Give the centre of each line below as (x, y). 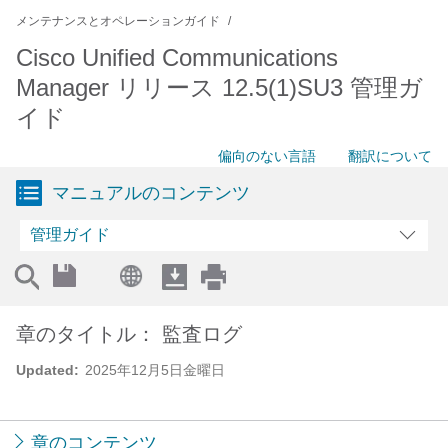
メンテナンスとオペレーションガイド (118, 21)
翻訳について (390, 156)
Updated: (47, 370)
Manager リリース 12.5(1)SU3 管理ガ (219, 87)
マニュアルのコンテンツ (151, 193)
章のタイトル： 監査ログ (129, 334)
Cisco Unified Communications (177, 57)
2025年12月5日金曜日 (155, 370)
